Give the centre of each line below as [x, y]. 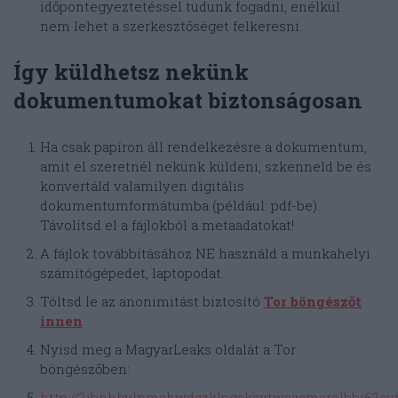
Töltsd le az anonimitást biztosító [152, 302]
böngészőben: [85, 369]
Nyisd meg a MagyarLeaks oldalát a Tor [168, 350]
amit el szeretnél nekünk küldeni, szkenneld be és [206, 167]
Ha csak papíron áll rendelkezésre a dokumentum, [203, 147]
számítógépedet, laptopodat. [132, 273]
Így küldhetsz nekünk [131, 72]
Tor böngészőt [313, 302]
